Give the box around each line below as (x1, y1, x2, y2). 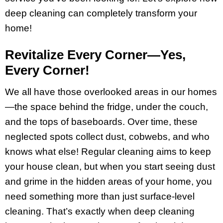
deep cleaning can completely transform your (5, 8, 197, 19)
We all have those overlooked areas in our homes (5, 86, 217, 97)
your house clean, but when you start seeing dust (5, 161, 215, 172)
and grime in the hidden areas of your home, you (5, 176, 212, 187)
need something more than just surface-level (5, 191, 195, 202)
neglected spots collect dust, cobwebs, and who (5, 131, 210, 142)
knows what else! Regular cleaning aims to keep (5, 146, 211, 157)
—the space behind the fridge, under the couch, (5, 101, 208, 112)
